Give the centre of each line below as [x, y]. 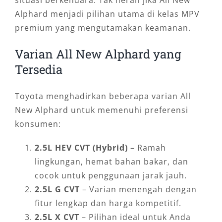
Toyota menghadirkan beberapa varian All [103, 96]
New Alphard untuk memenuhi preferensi [101, 110]
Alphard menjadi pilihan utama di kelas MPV [107, 14]
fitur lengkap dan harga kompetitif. [108, 203]
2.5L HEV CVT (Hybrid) [81, 148]
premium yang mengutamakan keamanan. [103, 28]
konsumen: [38, 124]
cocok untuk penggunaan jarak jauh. [111, 176]
